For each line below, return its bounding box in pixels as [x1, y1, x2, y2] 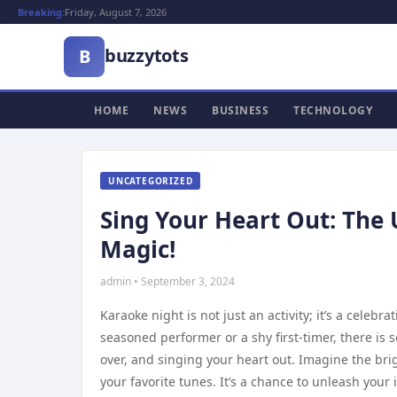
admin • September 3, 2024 [100, 274, 235, 289]
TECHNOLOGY [293, 103, 372, 118]
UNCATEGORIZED [108, 175, 193, 187]
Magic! [100, 233, 175, 265]
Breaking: [18, 5, 65, 19]
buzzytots [105, 43, 189, 67]
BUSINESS [212, 103, 269, 118]
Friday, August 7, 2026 [65, 5, 167, 19]
